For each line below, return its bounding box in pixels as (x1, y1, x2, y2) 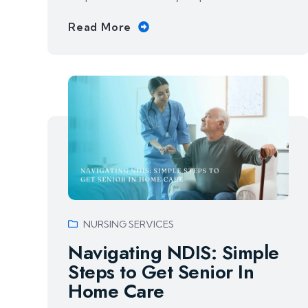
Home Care (68, 276, 164, 305)
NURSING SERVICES (83, 217, 174, 230)
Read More (68, 19, 132, 34)
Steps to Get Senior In (68, 257, 254, 286)
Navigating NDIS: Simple (68, 238, 279, 267)
